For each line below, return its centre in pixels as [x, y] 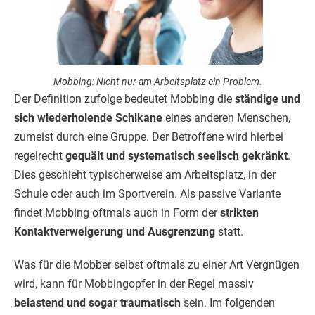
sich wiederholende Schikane [88, 118]
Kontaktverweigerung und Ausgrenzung [115, 232]
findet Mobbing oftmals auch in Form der [117, 213]
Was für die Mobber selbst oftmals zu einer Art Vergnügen [157, 265]
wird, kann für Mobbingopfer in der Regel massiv [134, 284]
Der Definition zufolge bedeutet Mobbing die [124, 99]
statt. [229, 232]
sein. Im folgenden [228, 303]
